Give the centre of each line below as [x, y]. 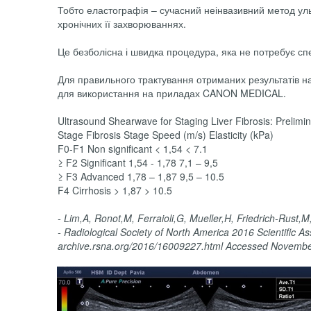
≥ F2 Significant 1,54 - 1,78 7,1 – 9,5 [138, 163]
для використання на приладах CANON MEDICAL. [172, 93]
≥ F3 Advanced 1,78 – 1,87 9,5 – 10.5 [141, 177]
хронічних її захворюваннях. [122, 24]
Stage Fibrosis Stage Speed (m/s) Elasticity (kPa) [166, 135]
